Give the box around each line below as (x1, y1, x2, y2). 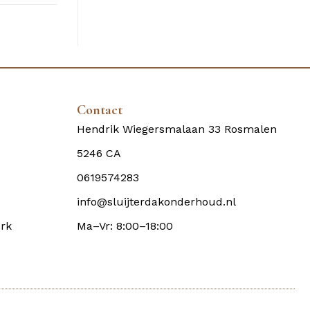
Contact (77, 102, 122, 119)
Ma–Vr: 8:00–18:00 (77, 219, 173, 233)
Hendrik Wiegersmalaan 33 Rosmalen (77, 122, 277, 136)
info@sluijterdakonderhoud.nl (77, 195, 236, 209)
